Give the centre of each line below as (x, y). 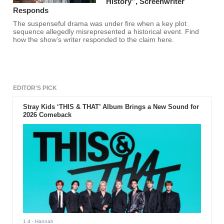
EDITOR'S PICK (35, 88)
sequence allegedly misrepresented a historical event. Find (106, 32)
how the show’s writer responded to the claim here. (94, 40)
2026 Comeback (47, 115)
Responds (31, 10)
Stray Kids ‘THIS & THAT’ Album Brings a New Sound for (111, 107)
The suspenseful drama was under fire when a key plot (100, 24)
